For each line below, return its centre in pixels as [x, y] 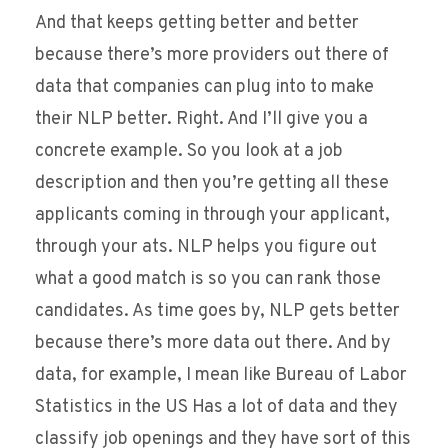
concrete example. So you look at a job [189, 152]
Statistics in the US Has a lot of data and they [216, 408]
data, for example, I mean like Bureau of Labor [221, 376]
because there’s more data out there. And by [213, 344]
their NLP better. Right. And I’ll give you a [201, 120]
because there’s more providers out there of [212, 56]
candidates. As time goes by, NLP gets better [217, 312]
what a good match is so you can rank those [208, 280]
